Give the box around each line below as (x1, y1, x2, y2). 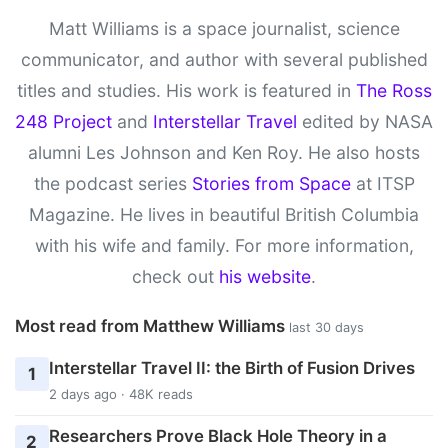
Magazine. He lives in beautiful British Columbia (29, 203, 419, 225)
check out (132, 265, 219, 287)
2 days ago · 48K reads (48, 386, 193, 403)
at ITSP (350, 172, 415, 194)
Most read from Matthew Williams (15, 315, 289, 336)
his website (219, 265, 311, 287)
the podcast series (33, 172, 192, 194)
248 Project (15, 110, 112, 132)
